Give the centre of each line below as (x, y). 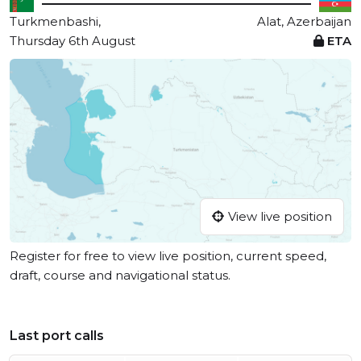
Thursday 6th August (73, 41)
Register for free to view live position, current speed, (168, 256)
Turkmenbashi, (55, 21)
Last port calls (57, 336)
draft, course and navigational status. (120, 276)
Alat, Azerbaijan (304, 21)
